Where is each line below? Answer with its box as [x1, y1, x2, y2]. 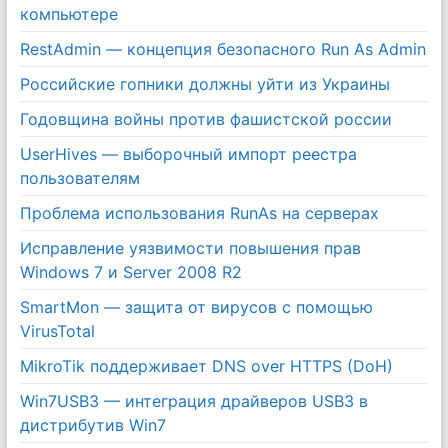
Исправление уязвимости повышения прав [19, 237, 361, 258]
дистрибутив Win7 [19, 414, 166, 435]
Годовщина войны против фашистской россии [19, 108, 392, 129]
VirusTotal [19, 320, 95, 341]
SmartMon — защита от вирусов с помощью [19, 296, 373, 317]
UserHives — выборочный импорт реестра [19, 143, 357, 164]
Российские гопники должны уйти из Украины [19, 73, 390, 94]
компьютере [19, 3, 118, 24]
